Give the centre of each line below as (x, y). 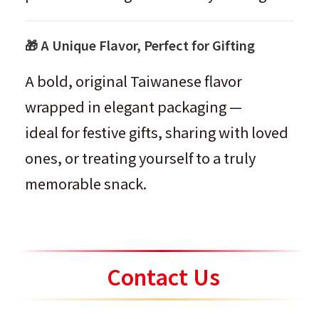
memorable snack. (86, 183)
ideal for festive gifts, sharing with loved (157, 132)
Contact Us (163, 276)
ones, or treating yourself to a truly (140, 158)
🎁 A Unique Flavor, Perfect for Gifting (140, 45)
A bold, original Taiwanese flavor (134, 81)
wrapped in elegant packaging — (134, 106)
